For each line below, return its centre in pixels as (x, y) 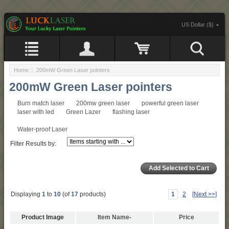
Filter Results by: (33, 144)
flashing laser (131, 112)
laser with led (36, 112)
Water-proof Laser (42, 130)
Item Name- (114, 217)
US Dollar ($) (198, 25)
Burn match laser (41, 104)
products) (92, 194)
